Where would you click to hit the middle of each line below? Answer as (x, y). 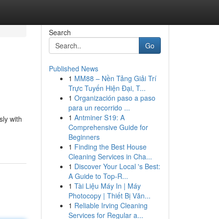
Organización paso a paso (115, 98)
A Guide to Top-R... (98, 176)
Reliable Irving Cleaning (111, 205)
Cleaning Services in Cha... (110, 156)
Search (60, 32)
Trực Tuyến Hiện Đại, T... (107, 88)
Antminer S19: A (99, 117)
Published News (73, 68)
